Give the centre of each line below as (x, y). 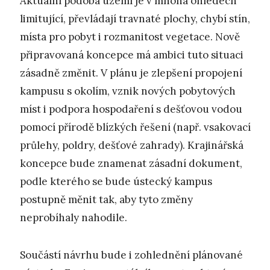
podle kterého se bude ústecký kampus (116, 181)
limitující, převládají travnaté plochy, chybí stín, (135, 18)
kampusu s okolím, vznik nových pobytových (128, 91)
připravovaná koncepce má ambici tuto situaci (132, 55)
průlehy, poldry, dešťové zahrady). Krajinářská (132, 145)
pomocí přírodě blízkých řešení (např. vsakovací (135, 127)
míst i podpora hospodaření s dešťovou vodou (131, 109)
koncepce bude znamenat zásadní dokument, (131, 163)
